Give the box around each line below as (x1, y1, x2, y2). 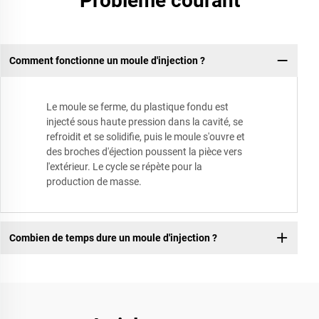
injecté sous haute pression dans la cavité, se (46, 116, 243, 128)
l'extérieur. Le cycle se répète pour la (46, 161, 202, 173)
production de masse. (46, 176, 142, 188)
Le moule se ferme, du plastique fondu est (46, 101, 229, 113)
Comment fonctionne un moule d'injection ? (9, 54, 205, 66)
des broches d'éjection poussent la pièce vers (46, 146, 242, 158)
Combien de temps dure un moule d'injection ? (9, 231, 217, 244)
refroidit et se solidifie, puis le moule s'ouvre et (46, 131, 245, 143)
